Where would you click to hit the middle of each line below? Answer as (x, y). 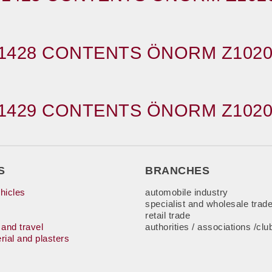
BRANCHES (177, 171)
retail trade (168, 215)
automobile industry (187, 192)
